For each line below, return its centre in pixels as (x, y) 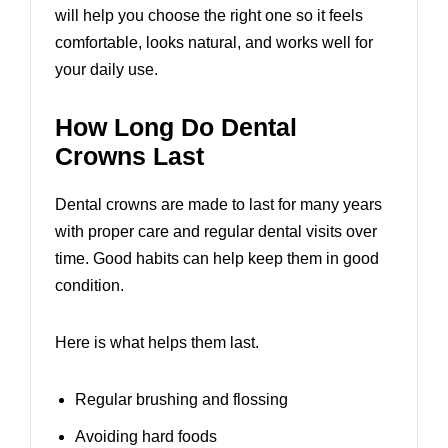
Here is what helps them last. (157, 343)
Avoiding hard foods (146, 437)
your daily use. (106, 70)
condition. (89, 286)
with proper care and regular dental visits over (216, 232)
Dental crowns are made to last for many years (218, 205)
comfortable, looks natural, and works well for (214, 43)
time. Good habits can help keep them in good (217, 259)
